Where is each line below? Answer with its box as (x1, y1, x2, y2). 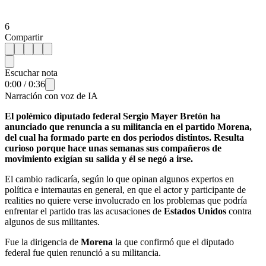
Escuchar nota (5, 67, 58, 78)
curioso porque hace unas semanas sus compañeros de (5, 142, 221, 153)
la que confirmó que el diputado (113, 236, 234, 247)
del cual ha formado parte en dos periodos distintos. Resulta (5, 132, 244, 142)
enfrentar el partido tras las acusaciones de (5, 205, 164, 216)
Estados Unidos (164, 205, 226, 216)
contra (226, 205, 252, 216)
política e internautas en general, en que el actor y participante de (5, 184, 246, 195)
